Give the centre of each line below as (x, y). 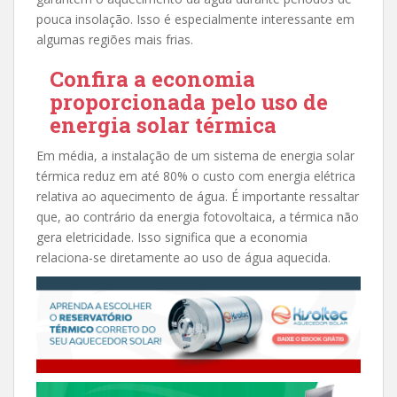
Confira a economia (152, 78)
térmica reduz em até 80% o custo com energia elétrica (196, 175)
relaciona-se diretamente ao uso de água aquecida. (183, 257)
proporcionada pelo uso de (189, 101)
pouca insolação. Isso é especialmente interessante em (195, 19)
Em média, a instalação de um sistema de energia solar (195, 155)
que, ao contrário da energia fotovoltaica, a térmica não (198, 216)
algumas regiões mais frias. (115, 39)
